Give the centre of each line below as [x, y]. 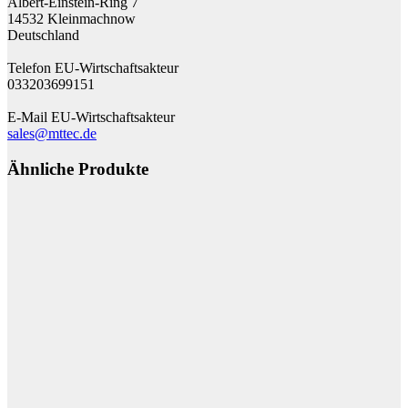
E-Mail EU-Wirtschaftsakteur [91, 117]
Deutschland [43, 35]
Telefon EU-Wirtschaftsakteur [93, 67]
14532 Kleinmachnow [71, 18]
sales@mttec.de [52, 133]
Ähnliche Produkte [78, 168]
